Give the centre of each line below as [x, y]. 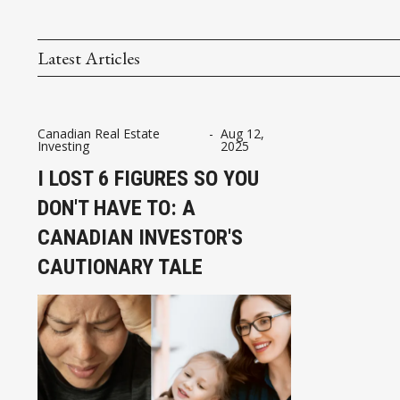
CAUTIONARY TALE [120, 267]
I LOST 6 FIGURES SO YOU [148, 178]
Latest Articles [89, 58]
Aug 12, [242, 133]
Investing [63, 146]
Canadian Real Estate [99, 133]
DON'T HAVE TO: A [117, 208]
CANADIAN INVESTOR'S [140, 237]
